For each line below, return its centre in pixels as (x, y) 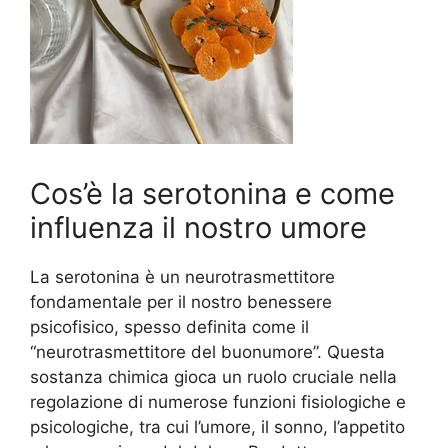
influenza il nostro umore (198, 227)
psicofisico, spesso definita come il (169, 326)
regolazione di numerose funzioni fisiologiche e (218, 401)
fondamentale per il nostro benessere (181, 301)
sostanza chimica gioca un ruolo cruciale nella (213, 376)
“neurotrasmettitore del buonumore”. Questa (207, 351)
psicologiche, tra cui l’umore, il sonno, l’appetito (217, 426)
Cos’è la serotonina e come (212, 193)
